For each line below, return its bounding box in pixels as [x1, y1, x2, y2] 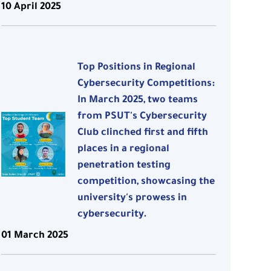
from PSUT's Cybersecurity [77, 111, 207, 123]
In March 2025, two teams [77, 95, 198, 106]
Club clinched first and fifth [77, 128, 209, 139]
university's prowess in [77, 193, 188, 204]
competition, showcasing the [77, 177, 215, 188]
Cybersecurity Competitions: [77, 79, 215, 90]
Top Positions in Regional [77, 62, 196, 74]
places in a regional [77, 144, 170, 155]
